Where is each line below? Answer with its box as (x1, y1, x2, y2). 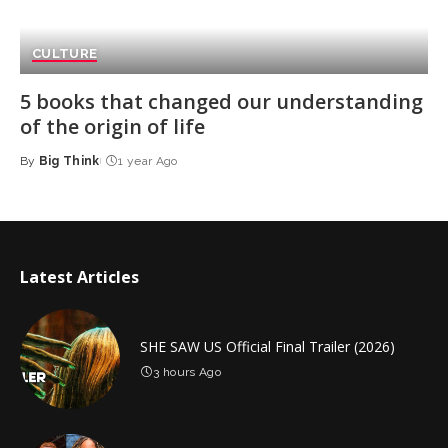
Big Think (38, 153, 100, 168)
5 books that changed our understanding (20, 87, 423, 115)
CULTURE (32, 45, 98, 61)
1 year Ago (118, 153, 178, 168)
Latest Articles (20, 265, 139, 288)
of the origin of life (20, 112, 205, 140)
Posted (19, 162, 69, 177)
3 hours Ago (153, 364, 222, 379)
